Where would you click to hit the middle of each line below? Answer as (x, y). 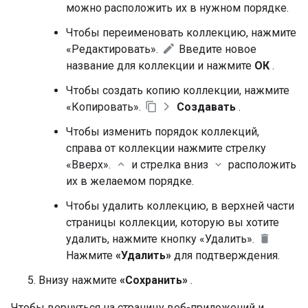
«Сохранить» (154, 280)
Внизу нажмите (79, 280)
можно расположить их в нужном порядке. (177, 8)
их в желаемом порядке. (130, 181)
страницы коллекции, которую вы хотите (173, 222)
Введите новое (216, 49)
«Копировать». (105, 107)
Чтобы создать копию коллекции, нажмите (178, 90)
